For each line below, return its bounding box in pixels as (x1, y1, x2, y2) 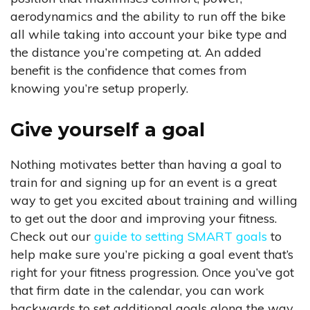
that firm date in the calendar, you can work (10, 282, 264, 299)
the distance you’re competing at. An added (10, 44, 262, 61)
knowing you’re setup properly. (10, 80, 188, 97)
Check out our (10, 228, 94, 245)
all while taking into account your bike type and (10, 26, 287, 43)
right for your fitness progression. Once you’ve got (10, 264, 294, 281)
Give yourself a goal (10, 118, 205, 142)
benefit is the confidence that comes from (10, 62, 247, 79)
